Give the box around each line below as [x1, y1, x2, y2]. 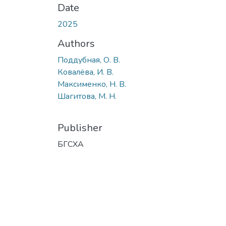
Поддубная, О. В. [58, 54, 120, 66]
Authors [58, 36, 95, 50]
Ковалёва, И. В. [58, 66, 114, 78]
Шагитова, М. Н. [58, 90, 117, 102]
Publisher [58, 121, 102, 135]
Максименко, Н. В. [58, 78, 126, 90]
